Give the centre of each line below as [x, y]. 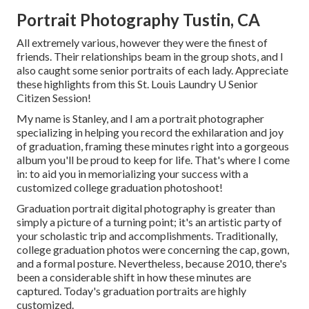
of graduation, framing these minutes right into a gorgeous [153, 146]
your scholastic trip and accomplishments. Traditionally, [147, 236]
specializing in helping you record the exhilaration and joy [150, 132]
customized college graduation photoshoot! [120, 188]
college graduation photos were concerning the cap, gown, [153, 250]
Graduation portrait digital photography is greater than [146, 208]
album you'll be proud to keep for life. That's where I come [153, 160]
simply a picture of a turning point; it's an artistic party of [149, 222]
